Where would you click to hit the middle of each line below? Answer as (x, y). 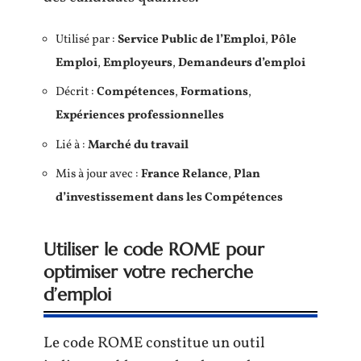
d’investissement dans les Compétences (169, 198)
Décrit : (76, 92)
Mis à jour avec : (98, 174)
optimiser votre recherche (148, 272)
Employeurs (138, 63)
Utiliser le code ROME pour (154, 249)
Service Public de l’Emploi (191, 39)
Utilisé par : (87, 39)
